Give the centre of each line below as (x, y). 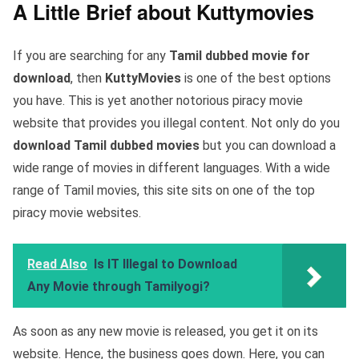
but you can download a (268, 146)
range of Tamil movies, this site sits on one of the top (164, 191)
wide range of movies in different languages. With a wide (171, 168)
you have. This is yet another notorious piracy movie (158, 101)
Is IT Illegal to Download (165, 264)
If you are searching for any (91, 56)
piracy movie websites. (77, 213)
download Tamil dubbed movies (106, 146)
